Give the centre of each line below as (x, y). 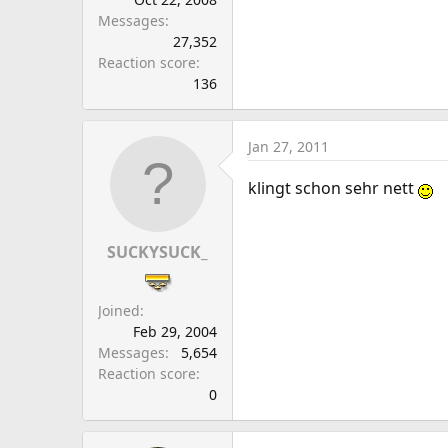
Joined (119, 310)
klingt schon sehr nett (333, 188)
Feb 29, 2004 (175, 331)
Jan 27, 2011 (288, 146)
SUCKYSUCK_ (157, 252)
